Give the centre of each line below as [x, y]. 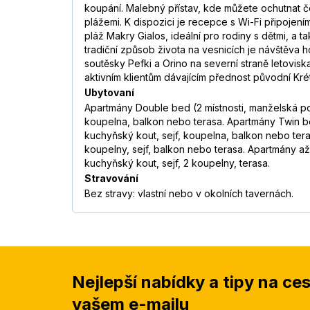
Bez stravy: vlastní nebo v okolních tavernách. [189, 194]
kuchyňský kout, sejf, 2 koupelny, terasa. [177, 163]
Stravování [111, 179]
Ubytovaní [109, 93]
